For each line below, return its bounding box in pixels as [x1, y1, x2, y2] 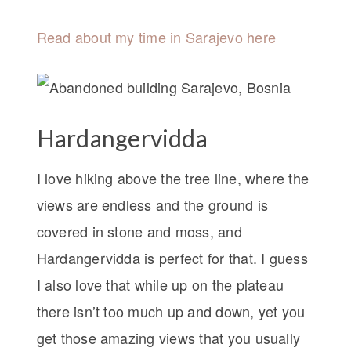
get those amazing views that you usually [36, 327, 301, 348]
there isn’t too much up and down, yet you [36, 300, 306, 321]
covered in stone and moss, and [36, 220, 242, 241]
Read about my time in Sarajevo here [36, 26, 276, 47]
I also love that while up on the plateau [36, 273, 284, 295]
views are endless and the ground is [36, 194, 268, 215]
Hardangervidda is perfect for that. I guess [36, 247, 308, 268]
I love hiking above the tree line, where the [36, 167, 309, 188]
